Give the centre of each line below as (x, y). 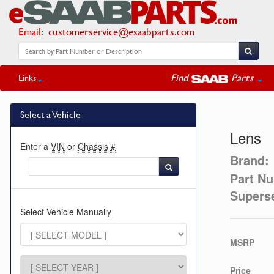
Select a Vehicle (50, 114)
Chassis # (97, 146)
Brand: (250, 160)
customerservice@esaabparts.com (121, 31)
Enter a (35, 146)
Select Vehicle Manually (66, 212)
